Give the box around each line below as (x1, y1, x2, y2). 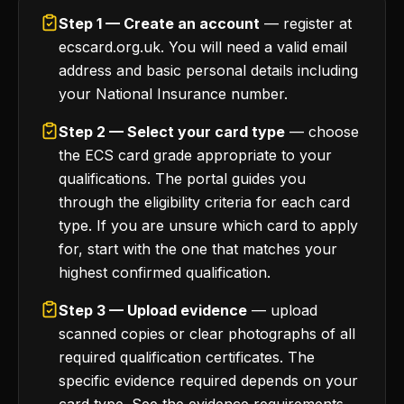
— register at (260, 14, 352, 32)
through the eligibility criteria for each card (59, 193, 350, 211)
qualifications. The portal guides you (59, 170, 306, 188)
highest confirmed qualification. (59, 263, 271, 281)
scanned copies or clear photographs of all (59, 325, 355, 343)
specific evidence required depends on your (59, 372, 358, 390)
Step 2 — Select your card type (59, 123, 285, 141)
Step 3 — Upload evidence (59, 301, 247, 319)
